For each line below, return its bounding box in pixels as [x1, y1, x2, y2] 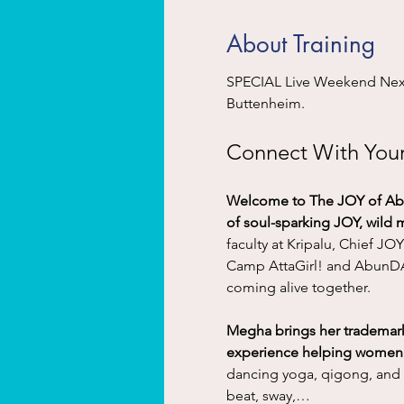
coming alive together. [225, 278, 371, 296]
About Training [225, 28, 375, 60]
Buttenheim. [225, 94, 308, 112]
